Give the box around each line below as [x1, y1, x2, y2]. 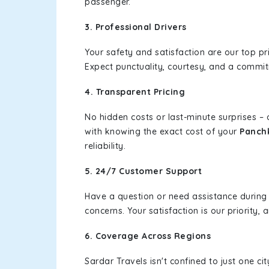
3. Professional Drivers [85, 22, 187, 32]
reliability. [85, 141, 125, 151]
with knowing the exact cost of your [85, 126, 240, 137]
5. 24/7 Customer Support [85, 166, 202, 177]
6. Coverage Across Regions [85, 231, 211, 241]
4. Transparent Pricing [85, 86, 185, 97]
